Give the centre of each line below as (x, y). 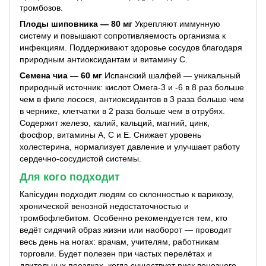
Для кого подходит (70, 177)
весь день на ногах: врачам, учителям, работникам (119, 242)
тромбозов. (41, 7)
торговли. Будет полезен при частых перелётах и (116, 254)
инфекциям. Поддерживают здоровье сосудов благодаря (131, 47)
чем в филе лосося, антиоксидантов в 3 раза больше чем (132, 99)
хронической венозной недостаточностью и (104, 206)
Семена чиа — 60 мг (61, 75)
